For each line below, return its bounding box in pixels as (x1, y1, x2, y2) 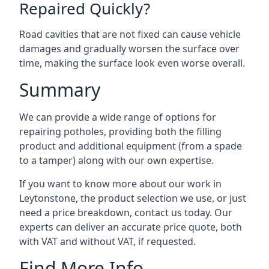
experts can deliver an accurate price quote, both (19, 220, 242, 234)
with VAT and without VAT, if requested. (19, 235, 196, 248)
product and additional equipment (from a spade (19, 139, 242, 153)
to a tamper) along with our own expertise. (19, 154, 214, 167)
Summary (19, 77, 100, 102)
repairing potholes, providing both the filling (19, 125, 222, 138)
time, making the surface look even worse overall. (19, 56, 245, 70)
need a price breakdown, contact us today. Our (19, 206, 232, 219)
